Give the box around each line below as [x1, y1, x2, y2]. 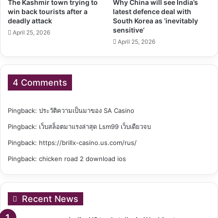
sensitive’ [113, 25, 145, 34]
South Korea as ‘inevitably [113, 16, 198, 25]
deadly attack [8, 16, 52, 25]
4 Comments [13, 77, 67, 88]
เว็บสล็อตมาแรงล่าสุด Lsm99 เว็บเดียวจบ [39, 122, 151, 130]
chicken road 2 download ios [39, 154, 126, 163]
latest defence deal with [113, 7, 191, 16]
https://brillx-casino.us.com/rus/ [39, 138, 137, 146]
